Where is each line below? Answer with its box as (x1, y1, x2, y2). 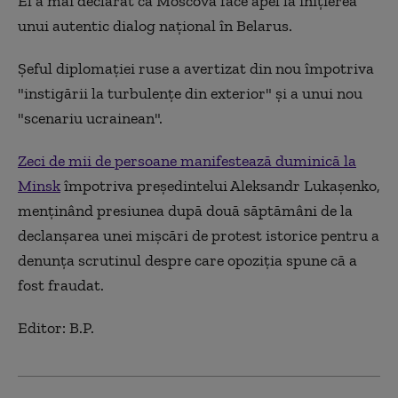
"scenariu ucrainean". (18, 107, 163, 128)
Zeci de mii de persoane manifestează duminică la (18, 150, 356, 171)
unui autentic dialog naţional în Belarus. (18, 15, 292, 36)
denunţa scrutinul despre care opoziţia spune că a (18, 250, 357, 270)
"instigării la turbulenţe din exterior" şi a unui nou (18, 83, 362, 103)
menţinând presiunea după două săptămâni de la (18, 200, 353, 220)
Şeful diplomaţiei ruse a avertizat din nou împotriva (18, 58, 374, 78)
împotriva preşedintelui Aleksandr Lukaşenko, (60, 175, 380, 195)
